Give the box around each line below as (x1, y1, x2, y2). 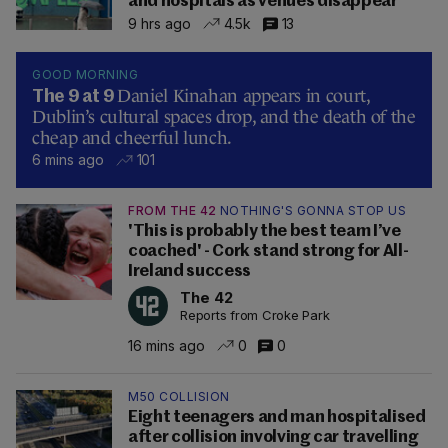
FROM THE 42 (128, 203, 217, 219)
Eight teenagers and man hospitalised (128, 409, 426, 427)
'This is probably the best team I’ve (128, 223, 401, 241)
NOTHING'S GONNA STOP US (219, 203, 406, 219)
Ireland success (128, 263, 251, 281)
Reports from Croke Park (180, 307, 330, 324)
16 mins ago (128, 336, 205, 354)
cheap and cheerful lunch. (32, 128, 232, 149)
